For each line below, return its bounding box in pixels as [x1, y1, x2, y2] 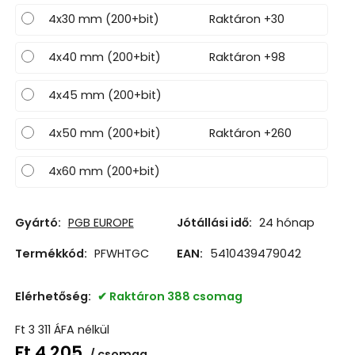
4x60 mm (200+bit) [48, 162, 160, 179]
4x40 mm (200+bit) [48, 48, 161, 65]
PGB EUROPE [67, 215, 134, 231]
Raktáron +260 [208, 124, 292, 141]
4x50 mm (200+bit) [48, 124, 161, 141]
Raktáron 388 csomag [109, 288, 242, 304]
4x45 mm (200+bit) [48, 86, 162, 103]
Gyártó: [14, 215, 61, 231]
